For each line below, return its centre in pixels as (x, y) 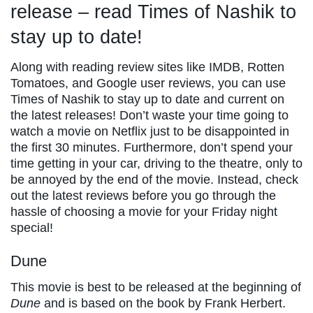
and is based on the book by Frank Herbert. (163, 304)
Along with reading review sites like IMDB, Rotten (147, 67)
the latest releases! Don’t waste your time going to (150, 115)
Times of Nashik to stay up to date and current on (147, 99)
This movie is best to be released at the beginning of (156, 287)
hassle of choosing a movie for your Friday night (144, 211)
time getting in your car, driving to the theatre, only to (156, 163)
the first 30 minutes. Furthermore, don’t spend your (152, 147)
